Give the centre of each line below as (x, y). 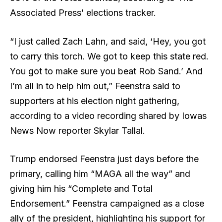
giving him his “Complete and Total (81, 189)
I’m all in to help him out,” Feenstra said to (95, 86)
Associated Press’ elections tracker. (85, 12)
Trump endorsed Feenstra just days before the (104, 159)
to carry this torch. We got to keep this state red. (109, 56)
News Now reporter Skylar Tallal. (80, 130)
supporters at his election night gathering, (95, 101)
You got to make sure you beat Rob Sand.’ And (106, 71)
